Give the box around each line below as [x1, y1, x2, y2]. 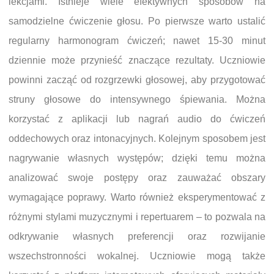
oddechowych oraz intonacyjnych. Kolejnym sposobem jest [9, 133, 265, 144]
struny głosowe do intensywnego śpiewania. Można [9, 94, 265, 105]
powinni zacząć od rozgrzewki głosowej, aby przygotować [9, 74, 265, 85]
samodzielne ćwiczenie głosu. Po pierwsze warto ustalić [9, 15, 265, 26]
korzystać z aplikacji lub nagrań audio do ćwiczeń [9, 113, 265, 124]
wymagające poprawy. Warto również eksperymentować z [9, 191, 265, 202]
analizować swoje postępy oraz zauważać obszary [9, 172, 265, 183]
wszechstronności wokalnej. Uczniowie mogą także [9, 250, 265, 261]
